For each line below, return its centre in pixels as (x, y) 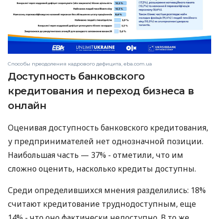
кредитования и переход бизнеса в (101, 91)
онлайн (27, 106)
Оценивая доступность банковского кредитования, (108, 128)
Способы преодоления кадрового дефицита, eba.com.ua (80, 64)
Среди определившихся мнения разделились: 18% (107, 190)
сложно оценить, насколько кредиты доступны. (102, 169)
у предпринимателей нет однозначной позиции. (106, 142)
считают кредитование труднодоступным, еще (102, 204)
